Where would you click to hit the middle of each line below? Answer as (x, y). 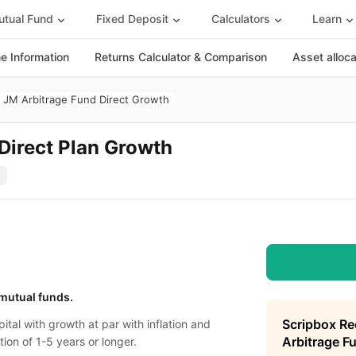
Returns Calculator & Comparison (181, 57)
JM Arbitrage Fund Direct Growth (86, 99)
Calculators (240, 18)
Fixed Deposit (132, 18)
